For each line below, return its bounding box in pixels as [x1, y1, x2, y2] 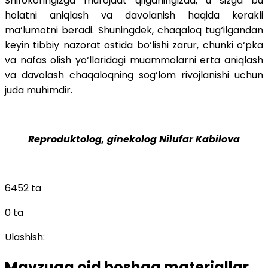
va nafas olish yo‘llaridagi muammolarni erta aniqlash [5, 53, 263, 67]
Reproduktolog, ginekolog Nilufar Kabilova [28, 132, 240, 146]
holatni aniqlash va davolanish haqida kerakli [5, 8, 263, 22]
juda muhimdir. [5, 83, 72, 97]
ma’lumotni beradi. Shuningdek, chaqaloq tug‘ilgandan [5, 23, 263, 37]
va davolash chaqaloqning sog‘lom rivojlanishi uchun [5, 68, 263, 82]
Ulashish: [5, 230, 45, 244]
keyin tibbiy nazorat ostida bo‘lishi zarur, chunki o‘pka [5, 38, 263, 52]
